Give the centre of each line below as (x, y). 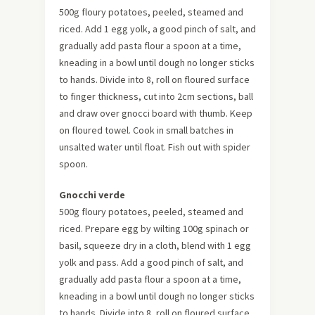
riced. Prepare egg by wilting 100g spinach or (154, 228)
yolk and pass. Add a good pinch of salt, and (151, 262)
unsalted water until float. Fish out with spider (155, 147)
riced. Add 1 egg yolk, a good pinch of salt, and (157, 28)
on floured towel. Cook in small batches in (146, 130)
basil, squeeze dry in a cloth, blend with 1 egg (155, 245)
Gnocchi (78, 194)
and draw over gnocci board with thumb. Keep (156, 113)
